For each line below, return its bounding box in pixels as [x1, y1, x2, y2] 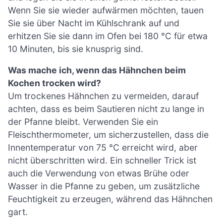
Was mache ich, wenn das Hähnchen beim [8, 65, 186, 76]
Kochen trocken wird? [8, 78, 101, 89]
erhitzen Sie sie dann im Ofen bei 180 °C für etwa [8, 30, 208, 41]
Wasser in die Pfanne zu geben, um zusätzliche [8, 181, 200, 192]
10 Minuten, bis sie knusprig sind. [8, 43, 143, 54]
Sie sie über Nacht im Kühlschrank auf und [8, 17, 179, 28]
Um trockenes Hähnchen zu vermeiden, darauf [8, 91, 199, 102]
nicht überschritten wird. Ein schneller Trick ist [8, 155, 196, 166]
